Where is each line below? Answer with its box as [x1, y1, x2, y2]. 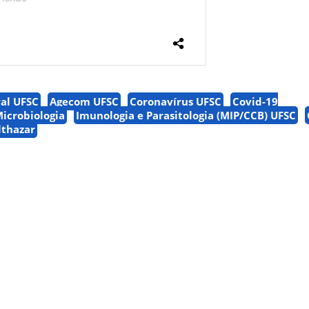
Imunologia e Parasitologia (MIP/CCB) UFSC [76, 108, 296, 123]
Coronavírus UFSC [130, 94, 221, 109]
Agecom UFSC [50, 94, 119, 109]
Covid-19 [232, 94, 278, 109]
